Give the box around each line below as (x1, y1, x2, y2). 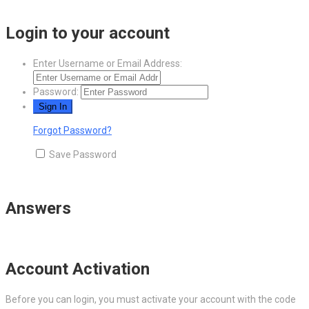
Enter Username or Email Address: (33, 58, 182, 70)
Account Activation (6, 259, 150, 279)
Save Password (49, 149, 117, 161)
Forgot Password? (33, 125, 112, 137)
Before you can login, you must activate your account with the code (6, 293, 296, 305)
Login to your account (6, 23, 170, 43)
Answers (6, 198, 71, 218)
